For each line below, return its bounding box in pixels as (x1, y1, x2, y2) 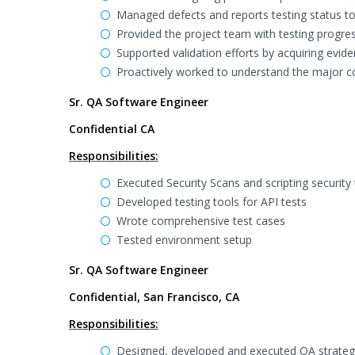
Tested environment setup (116, 232, 252, 247)
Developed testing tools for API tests (116, 194, 307, 209)
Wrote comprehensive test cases (116, 213, 285, 228)
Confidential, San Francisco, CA (69, 289, 239, 304)
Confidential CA (69, 121, 155, 136)
